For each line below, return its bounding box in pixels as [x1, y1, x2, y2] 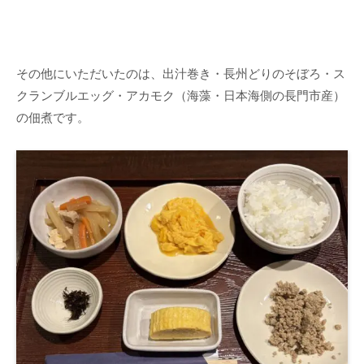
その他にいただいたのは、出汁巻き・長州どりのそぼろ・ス [16, 66, 345, 80]
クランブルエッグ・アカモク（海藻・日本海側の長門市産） [16, 88, 345, 102]
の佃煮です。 [16, 110, 89, 124]
